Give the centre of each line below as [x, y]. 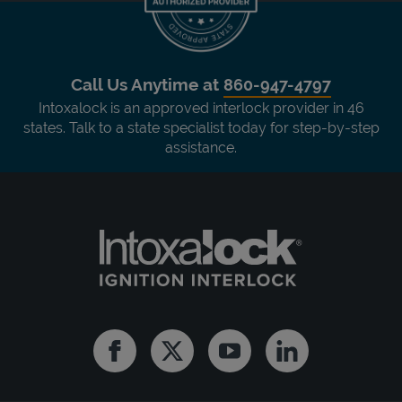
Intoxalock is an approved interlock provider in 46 [201, 108]
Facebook [146, 358]
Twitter [193, 358]
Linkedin [313, 358]
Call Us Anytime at [147, 84]
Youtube [257, 358]
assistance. [201, 147]
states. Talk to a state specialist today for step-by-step [201, 127]
